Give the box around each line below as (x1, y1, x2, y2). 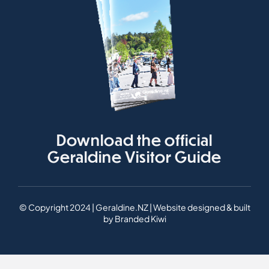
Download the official (56, 130, 213, 150)
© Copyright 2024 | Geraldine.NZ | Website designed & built (19, 202, 250, 213)
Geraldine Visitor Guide (47, 147, 222, 166)
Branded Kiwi (114, 213, 166, 225)
